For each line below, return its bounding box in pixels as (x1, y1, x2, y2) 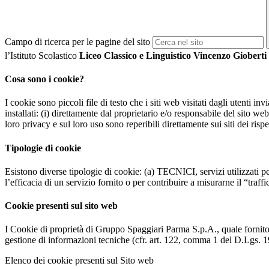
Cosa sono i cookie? (5, 74, 84, 85)
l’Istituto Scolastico (5, 50, 79, 61)
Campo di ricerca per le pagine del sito (5, 37, 150, 47)
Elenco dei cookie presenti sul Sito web (5, 255, 154, 266)
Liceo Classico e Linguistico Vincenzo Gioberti (79, 50, 267, 61)
